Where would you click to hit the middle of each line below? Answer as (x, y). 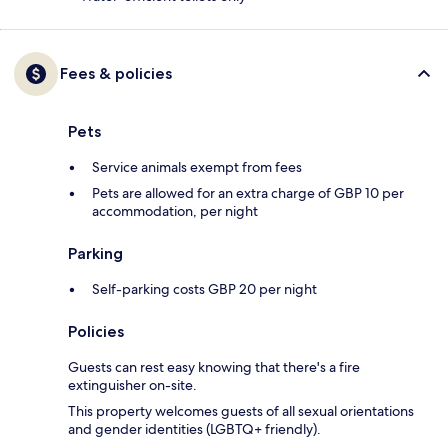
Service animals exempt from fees (197, 167)
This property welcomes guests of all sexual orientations (241, 411)
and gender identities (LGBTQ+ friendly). (194, 429)
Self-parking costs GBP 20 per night (204, 289)
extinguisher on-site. (132, 385)
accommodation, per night (175, 211)
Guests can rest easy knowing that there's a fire (214, 367)
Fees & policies (116, 74)
